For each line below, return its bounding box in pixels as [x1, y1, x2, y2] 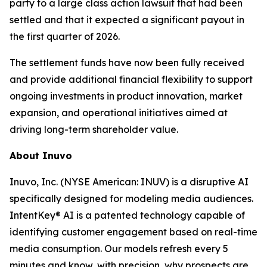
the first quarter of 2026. [10, 30, 120, 42]
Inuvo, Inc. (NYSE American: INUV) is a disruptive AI [10, 176, 249, 188]
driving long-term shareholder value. [10, 123, 178, 135]
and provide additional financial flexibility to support [10, 73, 253, 85]
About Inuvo [10, 150, 72, 162]
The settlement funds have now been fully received [10, 57, 244, 69]
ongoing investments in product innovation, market [10, 90, 243, 102]
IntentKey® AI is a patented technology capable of [10, 209, 245, 221]
